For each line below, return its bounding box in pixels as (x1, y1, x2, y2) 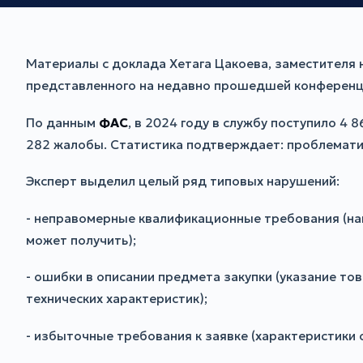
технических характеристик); (26, 291, 207, 307)
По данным (26, 114, 99, 130)
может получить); (26, 232, 136, 248)
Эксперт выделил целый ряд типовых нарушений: (26, 173, 340, 190)
